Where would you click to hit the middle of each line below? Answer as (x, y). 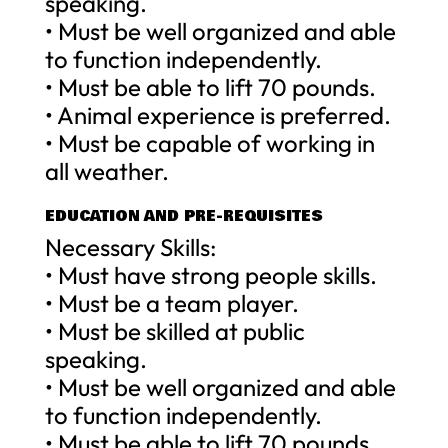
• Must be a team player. (171, 302)
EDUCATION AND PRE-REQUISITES (183, 215)
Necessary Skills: (130, 246)
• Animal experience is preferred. (217, 114)
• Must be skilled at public (174, 330)
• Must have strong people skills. (210, 274)
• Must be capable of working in (209, 142)
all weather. (106, 170)
